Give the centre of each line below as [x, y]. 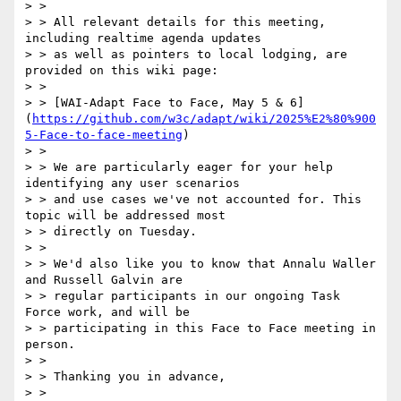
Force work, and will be [107, 312]
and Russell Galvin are [104, 280]
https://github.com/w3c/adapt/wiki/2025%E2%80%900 [204, 119]
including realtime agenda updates [143, 38]
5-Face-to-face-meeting [104, 135]
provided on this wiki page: [122, 71]
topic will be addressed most [125, 216]
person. [50, 345]
